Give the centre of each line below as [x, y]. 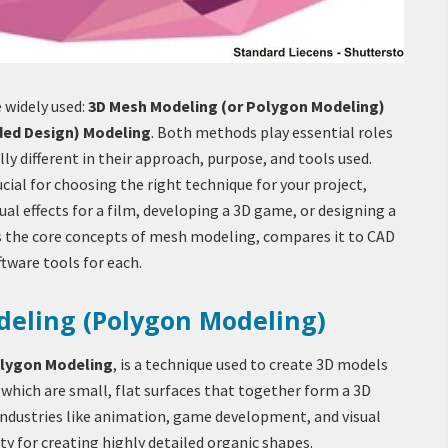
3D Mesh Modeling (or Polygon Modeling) [236, 106]
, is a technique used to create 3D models [250, 363]
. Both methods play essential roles [272, 132]
